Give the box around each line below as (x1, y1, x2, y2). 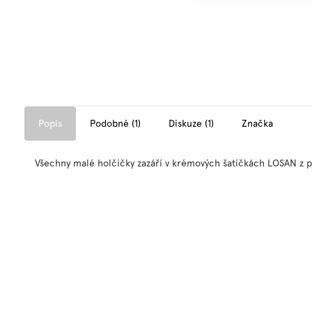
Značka (242, 117, 273, 129)
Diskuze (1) (169, 117, 214, 129)
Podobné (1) (90, 117, 141, 129)
